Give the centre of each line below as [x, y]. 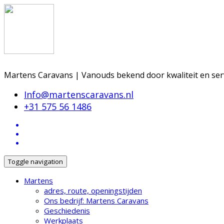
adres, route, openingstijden [93, 190]
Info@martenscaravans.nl [79, 94]
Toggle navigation [35, 161]
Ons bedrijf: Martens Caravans [96, 200]
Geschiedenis [67, 210]
